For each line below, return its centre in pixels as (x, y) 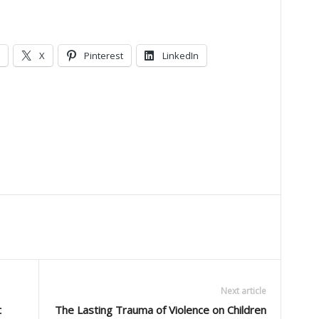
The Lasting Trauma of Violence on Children (160, 310)
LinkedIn (180, 56)
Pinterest (103, 56)
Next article (243, 291)
